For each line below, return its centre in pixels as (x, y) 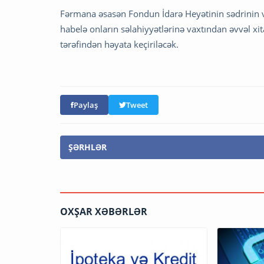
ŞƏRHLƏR (88, 147)
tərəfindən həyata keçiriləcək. (119, 44)
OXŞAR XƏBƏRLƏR (104, 211)
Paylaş (86, 105)
